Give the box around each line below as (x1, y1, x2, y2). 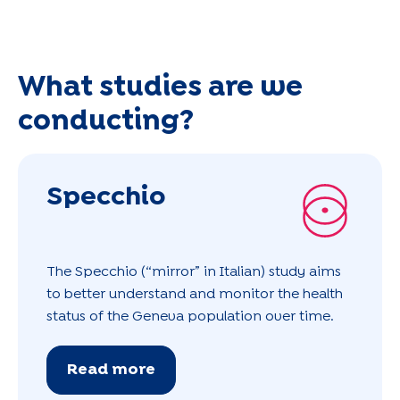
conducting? (18, 109, 194, 134)
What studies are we (18, 75, 303, 100)
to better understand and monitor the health (46, 287, 343, 300)
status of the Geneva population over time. (46, 310, 337, 322)
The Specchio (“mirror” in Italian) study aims (46, 265, 341, 278)
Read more (67, 362, 155, 377)
